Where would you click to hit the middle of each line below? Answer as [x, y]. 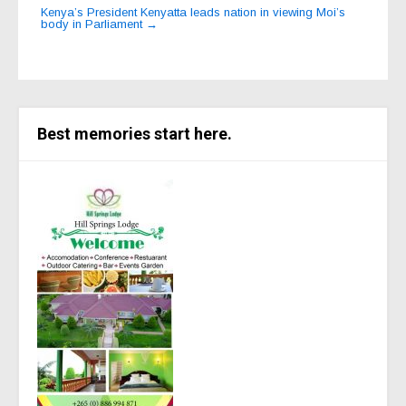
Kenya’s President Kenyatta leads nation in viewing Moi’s [193, 12]
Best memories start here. [135, 133]
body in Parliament [93, 24]
